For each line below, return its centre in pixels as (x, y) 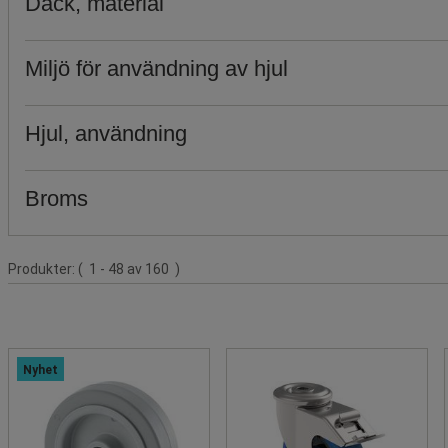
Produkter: (43, 268)
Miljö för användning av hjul (156, 68)
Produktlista (47, 260)
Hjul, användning (106, 133)
